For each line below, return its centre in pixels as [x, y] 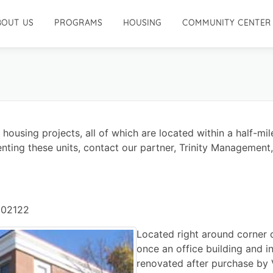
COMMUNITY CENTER [227, 23]
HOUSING [142, 23]
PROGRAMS [78, 23]
